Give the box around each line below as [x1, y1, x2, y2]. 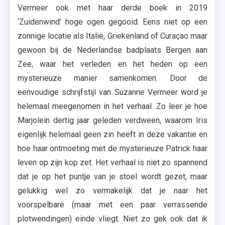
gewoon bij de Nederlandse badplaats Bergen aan [18, 45, 207, 55]
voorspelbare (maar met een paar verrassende [18, 200, 207, 209]
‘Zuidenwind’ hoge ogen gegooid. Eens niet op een [18, 17, 207, 27]
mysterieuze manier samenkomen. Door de [18, 73, 207, 83]
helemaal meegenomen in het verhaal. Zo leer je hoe [18, 101, 207, 111]
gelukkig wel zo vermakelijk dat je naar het [18, 186, 207, 195]
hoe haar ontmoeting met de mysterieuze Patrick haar [18, 144, 207, 153]
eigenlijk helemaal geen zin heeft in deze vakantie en [18, 130, 207, 139]
